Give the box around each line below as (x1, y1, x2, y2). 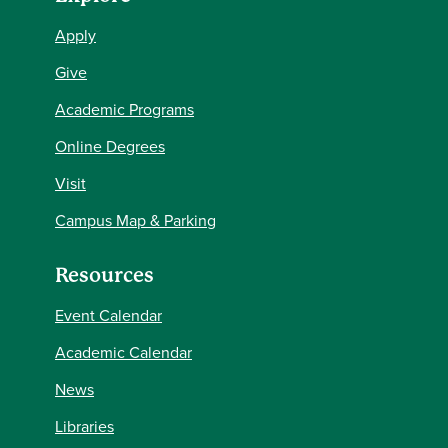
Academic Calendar (55, 341, 192, 363)
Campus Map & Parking (55, 209, 216, 231)
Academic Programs (55, 98, 194, 120)
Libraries (55, 415, 114, 437)
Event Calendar (55, 304, 162, 326)
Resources (55, 264, 154, 287)
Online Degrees (55, 135, 165, 157)
